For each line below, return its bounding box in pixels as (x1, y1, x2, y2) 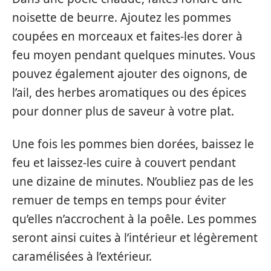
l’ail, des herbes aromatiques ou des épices (12, 85, 246, 101)
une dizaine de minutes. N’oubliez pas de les (12, 173, 253, 189)
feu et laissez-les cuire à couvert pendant (12, 154, 236, 171)
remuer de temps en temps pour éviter (12, 192, 226, 208)
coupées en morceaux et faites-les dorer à (12, 28, 243, 45)
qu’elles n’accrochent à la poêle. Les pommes (12, 211, 256, 227)
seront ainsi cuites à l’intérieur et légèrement (12, 229, 258, 246)
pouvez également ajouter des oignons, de (12, 66, 247, 82)
